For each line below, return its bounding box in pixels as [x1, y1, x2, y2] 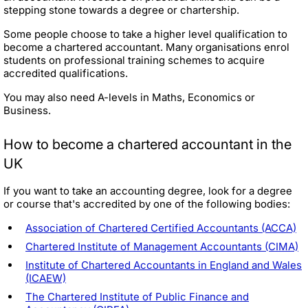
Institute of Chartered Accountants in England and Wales [25, 258, 302, 272]
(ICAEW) [25, 272, 66, 285]
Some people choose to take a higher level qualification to [3, 27, 287, 41]
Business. [3, 104, 54, 118]
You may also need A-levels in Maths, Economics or [3, 91, 255, 104]
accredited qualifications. [3, 67, 128, 80]
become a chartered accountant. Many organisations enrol [3, 41, 289, 54]
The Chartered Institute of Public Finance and [25, 290, 249, 304]
